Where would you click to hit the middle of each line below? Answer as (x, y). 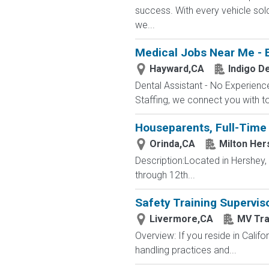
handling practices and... (186, 250)
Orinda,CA (172, 144)
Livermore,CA (181, 219)
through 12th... (165, 175)
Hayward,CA (177, 69)
